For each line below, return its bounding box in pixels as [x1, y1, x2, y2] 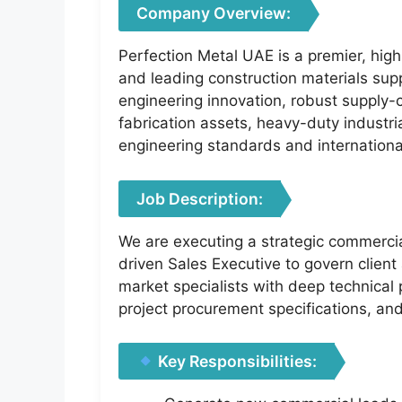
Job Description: [136, 188, 263, 208]
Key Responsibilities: [154, 352, 318, 371]
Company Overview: [136, 4, 291, 23]
